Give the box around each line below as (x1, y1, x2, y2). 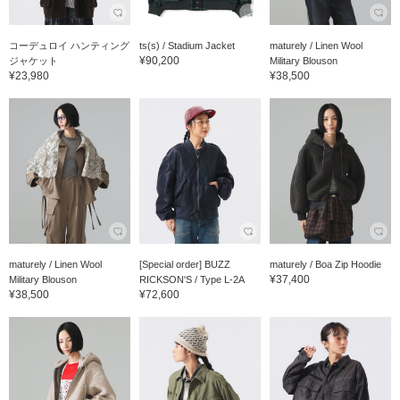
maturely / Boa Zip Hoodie (269, 258, 381, 270)
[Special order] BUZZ (138, 258, 230, 270)
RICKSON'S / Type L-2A (138, 273, 245, 285)
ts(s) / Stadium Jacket (138, 39, 235, 51)
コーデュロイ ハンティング (9, 39, 129, 51)
